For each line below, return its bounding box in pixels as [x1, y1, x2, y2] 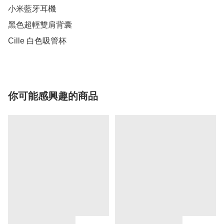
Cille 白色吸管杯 [8, 36, 66, 45]
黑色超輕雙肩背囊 [8, 20, 72, 29]
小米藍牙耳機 [8, 4, 56, 13]
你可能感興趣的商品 [8, 90, 98, 101]
